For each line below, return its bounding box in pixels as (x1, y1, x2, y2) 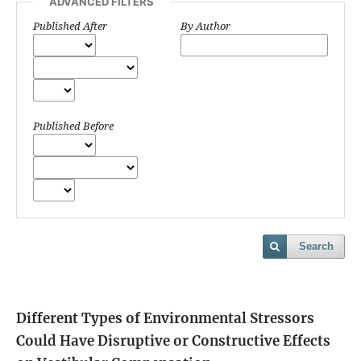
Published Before (33, 118, 114, 134)
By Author (180, 19, 230, 34)
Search (299, 240, 334, 253)
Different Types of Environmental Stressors (16, 309, 314, 328)
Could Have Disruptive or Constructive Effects (16, 332, 330, 351)
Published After (33, 19, 107, 34)
